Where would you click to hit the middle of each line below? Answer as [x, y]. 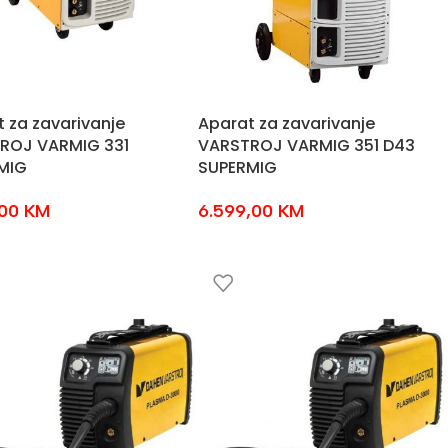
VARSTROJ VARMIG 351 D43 [306, 145]
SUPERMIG [237, 167]
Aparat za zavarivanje [286, 123]
